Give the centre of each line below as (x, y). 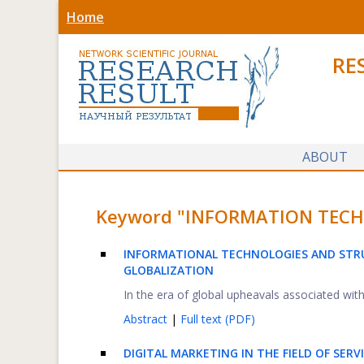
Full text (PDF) (218, 319)
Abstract (147, 319)
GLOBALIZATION (169, 270)
